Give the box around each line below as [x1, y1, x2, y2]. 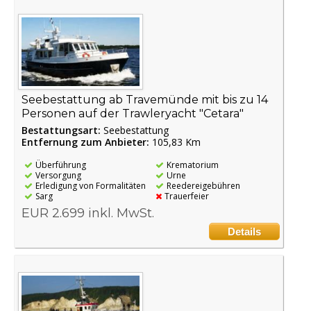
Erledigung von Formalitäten [35, 179, 146, 192]
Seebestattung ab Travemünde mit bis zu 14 [22, 92, 268, 106]
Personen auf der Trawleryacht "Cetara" [22, 106, 244, 120]
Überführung [35, 158, 86, 171]
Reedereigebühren [166, 179, 240, 192]
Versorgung [35, 169, 81, 181]
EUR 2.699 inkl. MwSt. [22, 205, 154, 221]
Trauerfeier [164, 190, 209, 202]
